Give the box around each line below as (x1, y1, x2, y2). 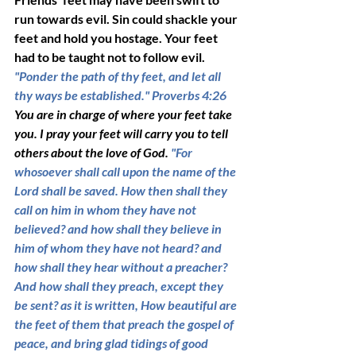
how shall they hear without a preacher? (14, 259, 230, 275)
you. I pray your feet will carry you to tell (14, 126, 230, 141)
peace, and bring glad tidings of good (14, 335, 211, 351)
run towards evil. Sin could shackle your (14, 11, 240, 27)
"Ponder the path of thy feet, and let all (14, 68, 223, 84)
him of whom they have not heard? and (14, 240, 224, 256)
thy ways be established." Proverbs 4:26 (14, 87, 229, 103)
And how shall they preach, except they (14, 278, 226, 294)
